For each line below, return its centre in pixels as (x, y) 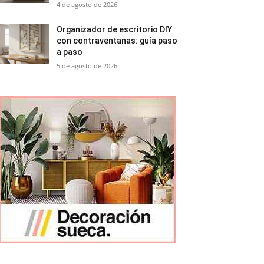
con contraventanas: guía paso (117, 41)
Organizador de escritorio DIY (115, 29)
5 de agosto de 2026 (87, 66)
